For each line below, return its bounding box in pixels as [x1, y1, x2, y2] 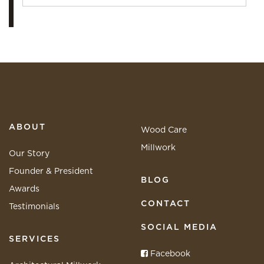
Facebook [148, 249, 190, 258]
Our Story [9, 149, 49, 158]
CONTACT [141, 199, 190, 208]
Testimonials [9, 202, 60, 211]
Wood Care [141, 126, 187, 134]
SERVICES [9, 235, 60, 243]
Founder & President [9, 167, 93, 176]
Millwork [141, 143, 176, 152]
